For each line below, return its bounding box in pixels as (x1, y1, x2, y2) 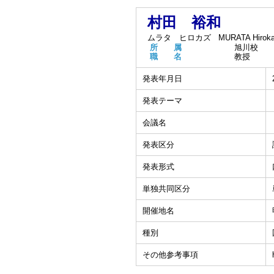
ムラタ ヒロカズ (147, 33, 211, 42)
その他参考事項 (143, 250, 198, 259)
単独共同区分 (143, 184, 190, 193)
